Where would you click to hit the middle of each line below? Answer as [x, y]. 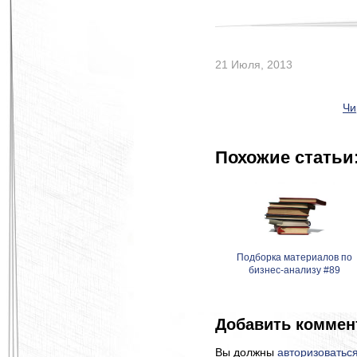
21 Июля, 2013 [254, 65]
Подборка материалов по [295, 257]
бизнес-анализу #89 [295, 270]
